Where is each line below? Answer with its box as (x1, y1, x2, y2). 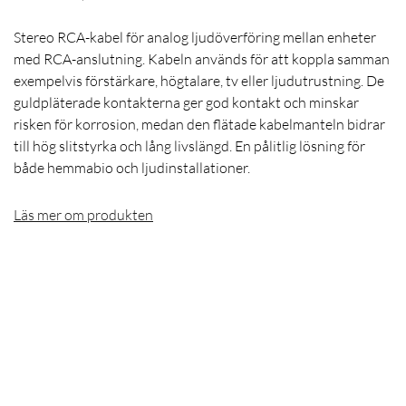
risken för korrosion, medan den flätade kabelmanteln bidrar (14, 115, 385, 134)
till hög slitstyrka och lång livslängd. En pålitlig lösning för (14, 137, 365, 156)
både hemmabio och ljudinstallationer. (14, 159, 250, 178)
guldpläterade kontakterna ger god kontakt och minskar (14, 93, 359, 112)
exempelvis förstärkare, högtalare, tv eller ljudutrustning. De (14, 72, 384, 91)
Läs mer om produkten (14, 206, 153, 225)
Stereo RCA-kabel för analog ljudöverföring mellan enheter (14, 28, 376, 47)
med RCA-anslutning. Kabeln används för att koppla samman (14, 50, 390, 69)
